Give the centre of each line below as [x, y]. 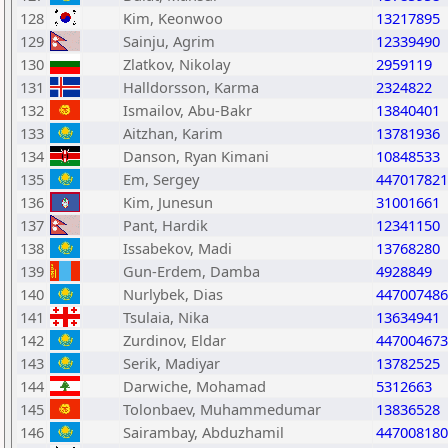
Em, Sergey [161, 179]
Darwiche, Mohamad [194, 386]
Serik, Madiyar [171, 363]
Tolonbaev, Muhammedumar [222, 409]
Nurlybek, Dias [173, 294]
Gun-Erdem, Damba [191, 271]
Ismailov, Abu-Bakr [187, 110]
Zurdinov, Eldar [174, 340]
